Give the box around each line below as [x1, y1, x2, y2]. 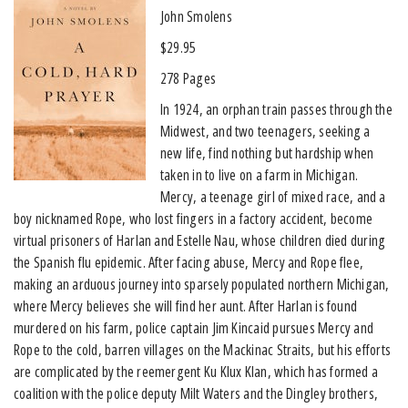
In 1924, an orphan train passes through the [160, 98, 393, 119]
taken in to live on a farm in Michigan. [160, 164, 358, 185]
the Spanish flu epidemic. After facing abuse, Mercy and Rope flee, [14, 251, 364, 272]
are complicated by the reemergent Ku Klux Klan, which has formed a [14, 361, 379, 382]
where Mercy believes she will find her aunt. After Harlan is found [14, 295, 358, 316]
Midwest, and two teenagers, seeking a [160, 120, 371, 141]
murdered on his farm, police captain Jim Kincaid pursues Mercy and [14, 317, 374, 338]
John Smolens [160, 5, 232, 26]
